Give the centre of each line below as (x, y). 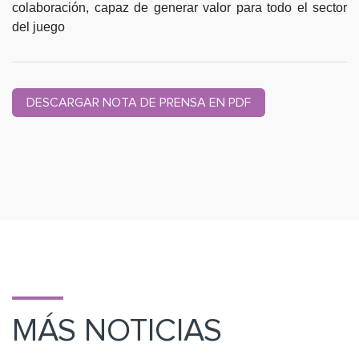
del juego (38, 26)
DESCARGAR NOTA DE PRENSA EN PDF (139, 103)
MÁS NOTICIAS (117, 331)
